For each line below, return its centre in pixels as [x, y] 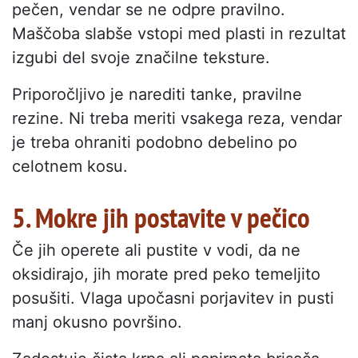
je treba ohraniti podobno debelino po [155, 142]
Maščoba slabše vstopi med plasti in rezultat [179, 33]
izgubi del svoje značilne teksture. [141, 57]
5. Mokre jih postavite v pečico [161, 217]
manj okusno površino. [97, 322]
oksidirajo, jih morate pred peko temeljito [166, 274]
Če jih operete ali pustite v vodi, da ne [156, 250]
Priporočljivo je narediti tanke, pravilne [157, 94]
